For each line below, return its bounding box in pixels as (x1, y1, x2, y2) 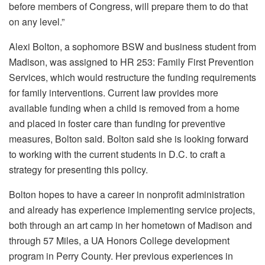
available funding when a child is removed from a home (9, 101, 240, 115)
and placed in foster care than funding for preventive (9, 116, 225, 130)
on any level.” (9, 14, 64, 28)
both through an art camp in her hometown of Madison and (9, 218, 252, 232)
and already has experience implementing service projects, (9, 202, 255, 216)
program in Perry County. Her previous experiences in (9, 248, 233, 263)
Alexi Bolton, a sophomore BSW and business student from (9, 39, 256, 53)
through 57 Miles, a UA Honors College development (9, 233, 230, 247)
